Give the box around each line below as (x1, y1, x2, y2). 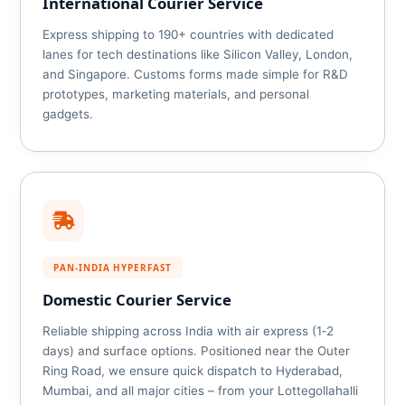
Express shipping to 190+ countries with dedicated (42, 27, 334, 42)
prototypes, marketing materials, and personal (42, 87, 310, 101)
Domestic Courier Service (42, 289, 232, 310)
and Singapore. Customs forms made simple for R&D (42, 67, 349, 81)
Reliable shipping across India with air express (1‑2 (42, 324, 334, 338)
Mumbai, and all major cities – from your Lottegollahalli (42, 383, 359, 398)
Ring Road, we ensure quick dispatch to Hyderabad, (42, 363, 344, 378)
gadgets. (42, 107, 94, 121)
